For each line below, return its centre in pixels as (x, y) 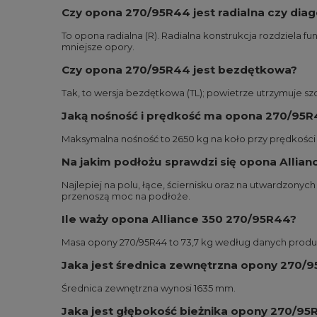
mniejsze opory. (98, 47)
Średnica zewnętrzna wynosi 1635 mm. (149, 288)
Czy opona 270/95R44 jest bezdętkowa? (179, 70)
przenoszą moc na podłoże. (126, 196)
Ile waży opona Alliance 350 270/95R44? (179, 219)
